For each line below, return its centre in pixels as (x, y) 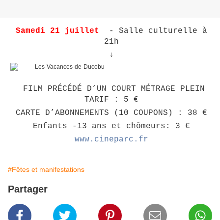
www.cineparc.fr (111, 140)
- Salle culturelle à (155, 31)
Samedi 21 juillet (60, 31)
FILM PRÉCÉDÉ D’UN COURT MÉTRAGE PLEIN (111, 89)
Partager (28, 189)
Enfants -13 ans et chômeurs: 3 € (111, 126)
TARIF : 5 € (111, 100)
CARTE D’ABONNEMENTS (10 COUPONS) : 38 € (111, 113)
